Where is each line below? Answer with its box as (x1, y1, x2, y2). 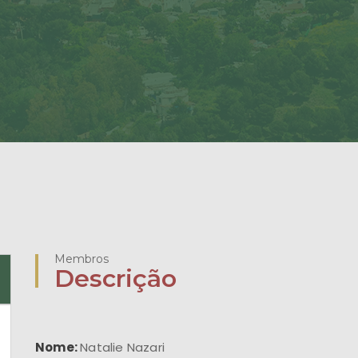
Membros (54, 252, 109, 266)
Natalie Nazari (80, 339, 165, 356)
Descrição (54, 264, 177, 293)
